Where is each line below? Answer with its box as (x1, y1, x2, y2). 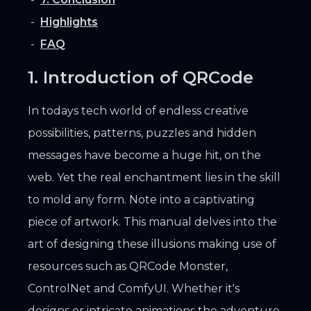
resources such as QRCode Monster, (28, 259, 228, 273)
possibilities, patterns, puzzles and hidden (28, 126, 256, 140)
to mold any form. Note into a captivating (28, 192, 255, 206)
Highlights (40, 15, 98, 28)
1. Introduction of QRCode (28, 67, 253, 87)
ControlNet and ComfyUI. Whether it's (28, 281, 239, 295)
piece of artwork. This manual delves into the (28, 215, 277, 228)
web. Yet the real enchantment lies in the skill (28, 170, 280, 184)
